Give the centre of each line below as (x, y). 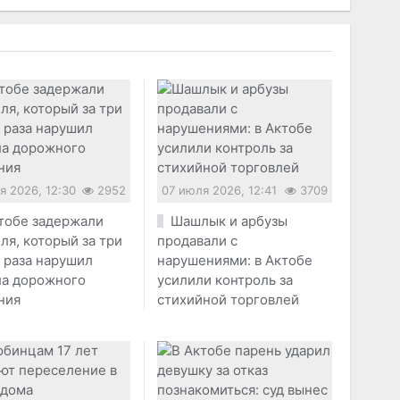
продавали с (198, 240)
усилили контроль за (225, 279)
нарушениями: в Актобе (235, 260)
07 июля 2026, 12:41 (220, 190)
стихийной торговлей (229, 299)
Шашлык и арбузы (229, 221)
